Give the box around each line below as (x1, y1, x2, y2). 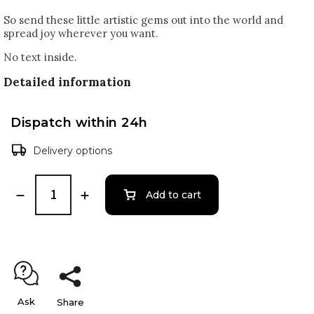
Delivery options (33, 144, 112, 157)
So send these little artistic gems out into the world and (4, 13, 283, 27)
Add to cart (146, 188, 201, 201)
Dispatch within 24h (11, 114, 148, 130)
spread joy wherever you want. (4, 27, 158, 40)
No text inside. (4, 50, 77, 64)
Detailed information (4, 74, 131, 90)
